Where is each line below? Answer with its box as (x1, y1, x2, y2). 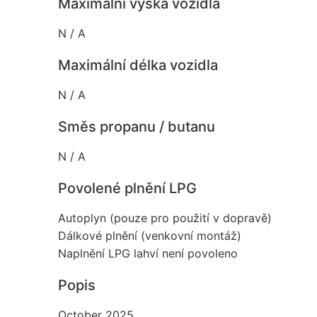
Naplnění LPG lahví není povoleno (58, 246, 238, 260)
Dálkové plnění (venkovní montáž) (58, 228, 241, 243)
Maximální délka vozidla (58, 56, 218, 74)
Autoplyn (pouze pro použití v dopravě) (58, 210, 272, 225)
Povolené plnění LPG (58, 179, 197, 197)
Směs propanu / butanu (58, 117, 215, 135)
